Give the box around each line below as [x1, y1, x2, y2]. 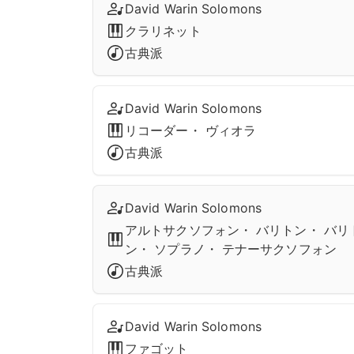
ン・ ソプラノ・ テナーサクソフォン [125, 241, 337, 257]
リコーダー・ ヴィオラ [125, 122, 257, 138]
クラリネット [125, 23, 201, 39]
